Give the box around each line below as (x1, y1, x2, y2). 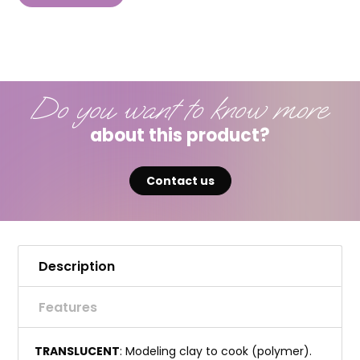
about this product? (90, 123, 270, 148)
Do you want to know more (30, 91, 325, 128)
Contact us (145, 173, 215, 189)
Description (39, 257, 115, 276)
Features (39, 298, 97, 317)
